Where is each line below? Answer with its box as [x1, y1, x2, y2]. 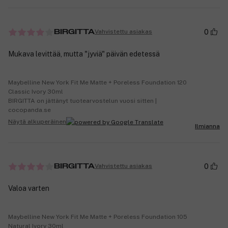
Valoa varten [8, 184, 49, 192]
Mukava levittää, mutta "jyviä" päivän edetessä [8, 49, 160, 58]
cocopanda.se [8, 106, 51, 113]
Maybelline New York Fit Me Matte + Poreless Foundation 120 [8, 78, 187, 86]
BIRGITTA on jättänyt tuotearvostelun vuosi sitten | [8, 97, 157, 104]
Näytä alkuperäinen [8, 118, 66, 126]
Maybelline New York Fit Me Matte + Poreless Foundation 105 [8, 213, 187, 220]
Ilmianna [195, 122, 220, 130]
